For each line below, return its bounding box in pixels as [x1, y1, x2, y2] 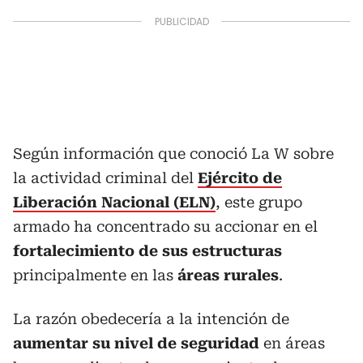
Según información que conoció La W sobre [13, 144, 334, 162]
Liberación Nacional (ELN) [13, 193, 216, 211]
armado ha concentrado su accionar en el [13, 217, 318, 235]
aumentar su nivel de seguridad [13, 334, 259, 352]
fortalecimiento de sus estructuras [13, 241, 282, 259]
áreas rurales [177, 266, 279, 284]
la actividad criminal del [13, 169, 198, 186]
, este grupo [216, 193, 302, 211]
